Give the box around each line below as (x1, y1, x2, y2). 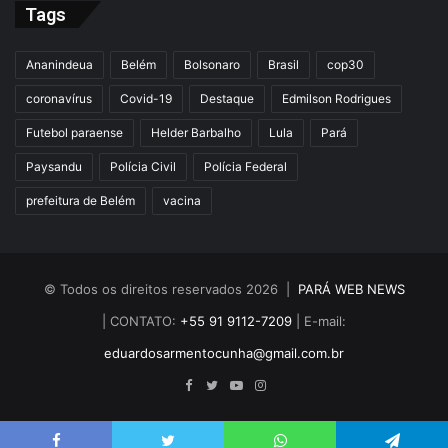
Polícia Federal (204, 159, 287, 175)
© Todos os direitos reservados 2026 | (43, 281, 298, 298)
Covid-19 (120, 91, 172, 107)
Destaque (200, 91, 254, 107)
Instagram (264, 376, 326, 393)
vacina (163, 193, 201, 209)
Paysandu (26, 159, 82, 175)
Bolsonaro (184, 57, 240, 73)
